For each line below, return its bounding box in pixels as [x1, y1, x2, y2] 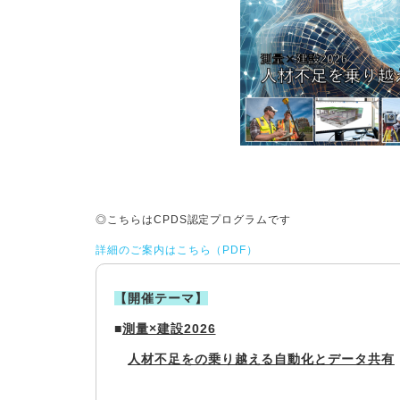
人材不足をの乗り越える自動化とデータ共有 [127, 352, 395, 366]
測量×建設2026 [121, 321, 216, 336]
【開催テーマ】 [114, 291, 208, 305]
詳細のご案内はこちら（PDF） [96, 244, 259, 256]
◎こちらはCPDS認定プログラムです [96, 213, 292, 226]
